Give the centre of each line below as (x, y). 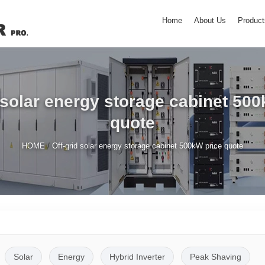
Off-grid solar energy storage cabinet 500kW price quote (148, 146)
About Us (210, 20)
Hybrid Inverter (137, 256)
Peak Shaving (215, 256)
